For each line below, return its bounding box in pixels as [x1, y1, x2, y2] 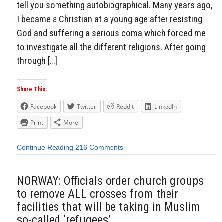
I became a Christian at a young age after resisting [17, 13, 202, 25]
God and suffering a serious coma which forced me [17, 27, 206, 39]
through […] [17, 55, 57, 67]
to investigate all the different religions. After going [17, 41, 206, 53]
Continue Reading [17, 143, 73, 152]
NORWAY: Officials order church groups [17, 173, 204, 188]
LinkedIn [154, 102, 177, 111]
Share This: [17, 86, 47, 93]
